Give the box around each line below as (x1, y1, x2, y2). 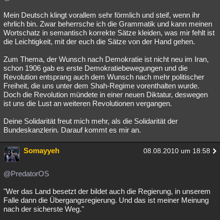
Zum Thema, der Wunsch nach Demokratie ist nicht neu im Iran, (3, 55, 209, 63)
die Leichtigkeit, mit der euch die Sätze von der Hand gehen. (3, 37, 195, 46)
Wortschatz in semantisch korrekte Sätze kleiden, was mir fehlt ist (3, 28, 215, 37)
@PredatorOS (3, 169, 49, 178)
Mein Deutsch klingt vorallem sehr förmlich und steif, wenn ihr (3, 11, 200, 19)
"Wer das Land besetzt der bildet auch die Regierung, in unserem (3, 187, 211, 195)
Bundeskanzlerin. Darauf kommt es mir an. (3, 126, 141, 134)
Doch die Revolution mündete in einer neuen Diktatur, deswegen (3, 90, 208, 99)
